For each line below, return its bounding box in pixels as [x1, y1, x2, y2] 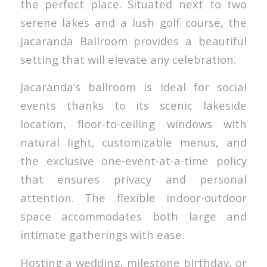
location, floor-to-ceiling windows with [20, 116, 247, 132]
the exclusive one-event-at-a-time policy [20, 153, 247, 169]
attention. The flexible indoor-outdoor [20, 190, 247, 206]
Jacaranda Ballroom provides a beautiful [20, 33, 247, 48]
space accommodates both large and [20, 209, 247, 224]
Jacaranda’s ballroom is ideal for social [20, 79, 247, 95]
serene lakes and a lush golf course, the [20, 14, 247, 30]
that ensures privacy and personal [20, 172, 247, 187]
